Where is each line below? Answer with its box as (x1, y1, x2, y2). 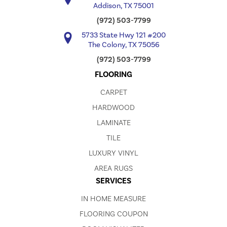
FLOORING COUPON (79, 209, 148, 219)
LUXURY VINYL (89, 148, 138, 158)
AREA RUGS (94, 164, 133, 173)
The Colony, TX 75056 (88, 40, 160, 50)
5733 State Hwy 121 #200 (82, 30, 166, 40)
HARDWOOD (92, 103, 135, 112)
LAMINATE (96, 118, 131, 128)
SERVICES (96, 176, 131, 186)
